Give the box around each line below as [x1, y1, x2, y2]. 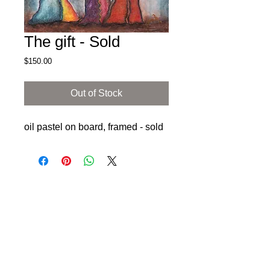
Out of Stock [71, 88, 122, 98]
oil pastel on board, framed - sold [24, 122, 163, 132]
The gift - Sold [24, 33, 120, 51]
